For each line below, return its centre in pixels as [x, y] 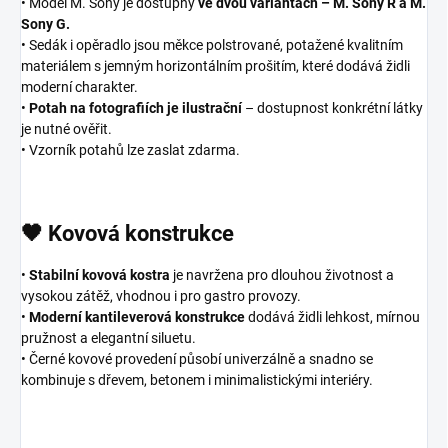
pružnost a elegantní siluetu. [108, 337]
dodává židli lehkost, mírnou [332, 316]
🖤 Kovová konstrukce [127, 234]
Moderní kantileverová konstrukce [137, 316]
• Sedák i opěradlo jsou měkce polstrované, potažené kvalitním [212, 45]
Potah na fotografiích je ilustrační [135, 108]
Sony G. [45, 24]
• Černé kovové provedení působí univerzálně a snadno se [197, 358]
